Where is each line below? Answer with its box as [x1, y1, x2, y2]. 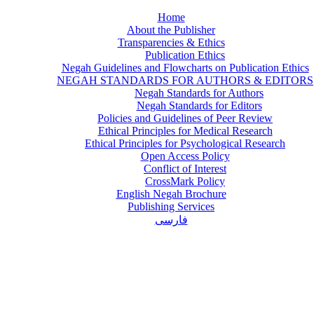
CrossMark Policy [145, 175, 225, 187]
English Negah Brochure [116, 188, 226, 200]
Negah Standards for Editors [136, 100, 262, 111]
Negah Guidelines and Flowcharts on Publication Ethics [61, 62, 309, 74]
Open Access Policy [140, 150, 230, 162]
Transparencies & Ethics [117, 36, 225, 48]
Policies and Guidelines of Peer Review [97, 112, 273, 124]
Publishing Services [128, 200, 214, 212]
